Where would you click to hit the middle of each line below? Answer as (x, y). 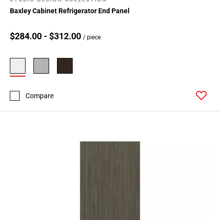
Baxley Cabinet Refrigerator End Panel (70, 11)
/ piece (92, 38)
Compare (40, 96)
